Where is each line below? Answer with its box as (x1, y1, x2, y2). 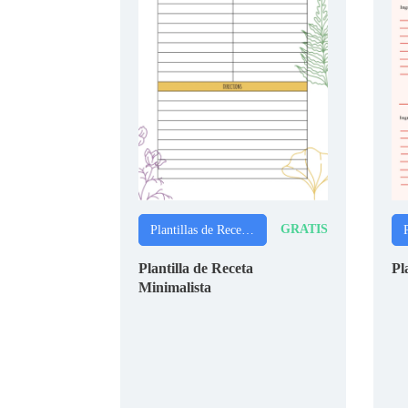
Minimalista (138, 279, 211, 295)
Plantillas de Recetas (241, 222, 254, 237)
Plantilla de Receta (138, 260, 253, 276)
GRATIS (280, 222, 328, 236)
